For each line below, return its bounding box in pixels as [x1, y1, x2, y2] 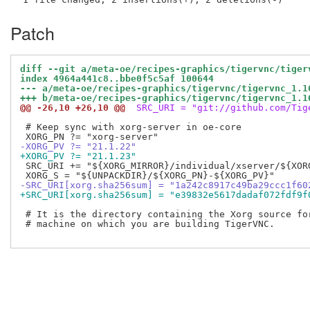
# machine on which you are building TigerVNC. [20, 219, 275, 230]
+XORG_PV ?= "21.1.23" [20, 151, 136, 162]
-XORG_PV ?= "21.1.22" [20, 141, 136, 152]
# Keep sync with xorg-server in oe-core [20, 122, 241, 133]
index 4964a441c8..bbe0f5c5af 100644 [20, 73, 214, 84]
